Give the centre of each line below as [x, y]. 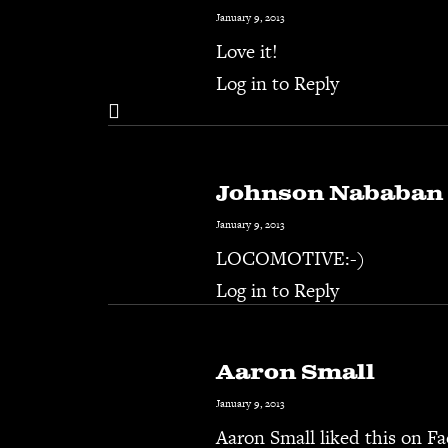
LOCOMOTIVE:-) [290, 258]
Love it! [247, 51]
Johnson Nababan [329, 194]
